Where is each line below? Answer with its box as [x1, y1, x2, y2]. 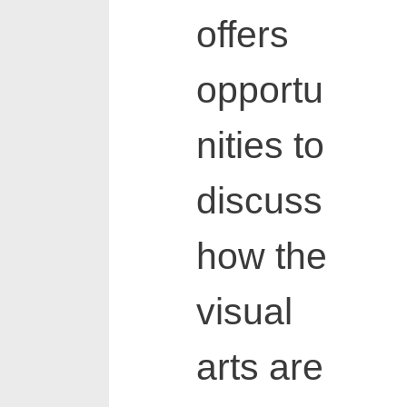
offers [195, 14, 289, 56]
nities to [195, 124, 324, 167]
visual [195, 291, 293, 333]
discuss [195, 180, 323, 223]
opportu [195, 69, 323, 112]
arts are [195, 346, 323, 389]
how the [195, 235, 327, 278]
